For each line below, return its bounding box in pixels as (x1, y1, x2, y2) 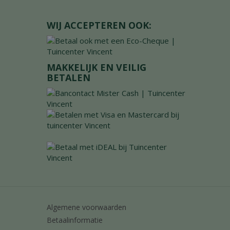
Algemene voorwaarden (47, 202, 126, 212)
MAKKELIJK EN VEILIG (47, 61, 146, 73)
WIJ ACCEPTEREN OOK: (47, 18, 151, 31)
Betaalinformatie (47, 215, 103, 225)
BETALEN (47, 71, 90, 84)
